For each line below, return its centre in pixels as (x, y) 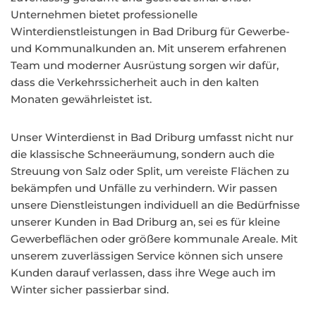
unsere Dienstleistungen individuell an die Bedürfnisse (155, 205)
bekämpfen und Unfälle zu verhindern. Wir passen (144, 188)
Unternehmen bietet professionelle (104, 14)
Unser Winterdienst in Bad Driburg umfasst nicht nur (152, 137)
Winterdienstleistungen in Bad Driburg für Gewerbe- (150, 31)
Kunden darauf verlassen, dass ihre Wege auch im (143, 273)
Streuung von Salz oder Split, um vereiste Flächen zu (150, 171)
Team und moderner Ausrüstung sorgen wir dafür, (145, 65)
